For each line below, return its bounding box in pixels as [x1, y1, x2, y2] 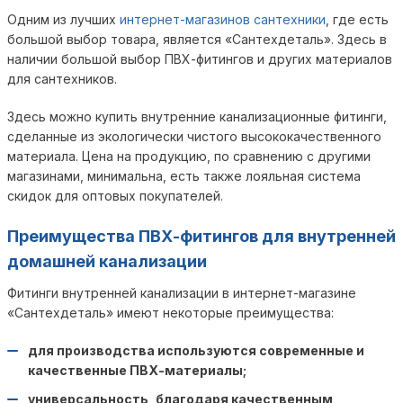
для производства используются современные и [28, 343, 364, 358]
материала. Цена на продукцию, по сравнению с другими [7, 148, 371, 164]
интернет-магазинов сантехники [120, 12, 326, 27]
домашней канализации [7, 252, 207, 271]
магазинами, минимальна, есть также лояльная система [7, 168, 361, 184]
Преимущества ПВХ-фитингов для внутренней [7, 227, 396, 246]
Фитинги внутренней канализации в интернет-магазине [7, 285, 356, 300]
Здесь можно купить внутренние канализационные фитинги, [7, 109, 387, 124]
